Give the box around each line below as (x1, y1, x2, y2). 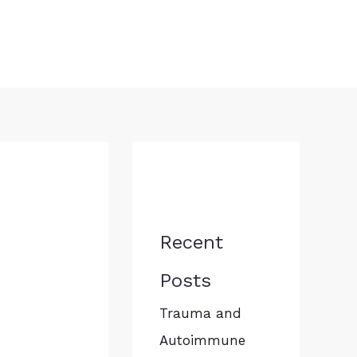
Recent (159, 231, 223, 253)
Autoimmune (159, 332, 245, 348)
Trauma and (159, 305, 241, 321)
